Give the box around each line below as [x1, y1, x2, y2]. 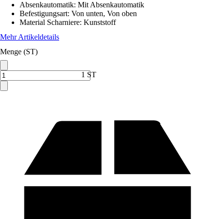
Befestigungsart [20, 9, 67, 18]
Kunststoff [84, 18, 116, 26]
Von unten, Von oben [71, 9, 137, 18]
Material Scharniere [20, 18, 80, 26]
